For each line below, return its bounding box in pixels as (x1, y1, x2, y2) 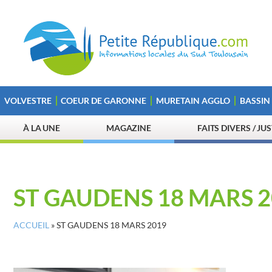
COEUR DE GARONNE (61, 95, 147, 106)
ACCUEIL (13, 220, 49, 230)
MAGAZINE (106, 123, 152, 133)
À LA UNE (22, 123, 61, 133)
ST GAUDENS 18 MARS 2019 (56, 220, 166, 230)
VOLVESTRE (4, 95, 52, 106)
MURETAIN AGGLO (155, 95, 230, 106)
